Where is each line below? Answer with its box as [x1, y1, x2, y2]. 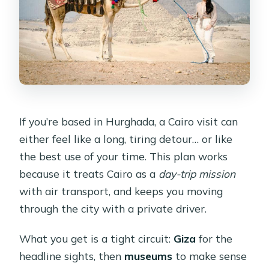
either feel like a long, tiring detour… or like [19, 131, 233, 145]
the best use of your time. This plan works [19, 149, 228, 163]
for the [196, 231, 233, 245]
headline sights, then [19, 249, 125, 262]
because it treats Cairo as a [19, 166, 159, 180]
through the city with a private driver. [19, 201, 207, 215]
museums [124, 249, 173, 262]
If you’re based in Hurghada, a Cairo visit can [19, 114, 238, 128]
